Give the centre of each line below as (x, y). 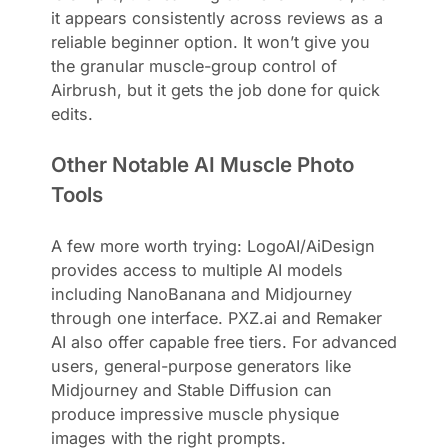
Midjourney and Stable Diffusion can (192, 389)
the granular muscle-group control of (194, 65)
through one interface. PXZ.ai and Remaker (217, 317)
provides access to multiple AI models (197, 269)
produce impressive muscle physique (195, 413)
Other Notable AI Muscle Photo (203, 164)
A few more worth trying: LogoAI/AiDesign (213, 245)
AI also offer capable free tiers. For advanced (224, 341)
